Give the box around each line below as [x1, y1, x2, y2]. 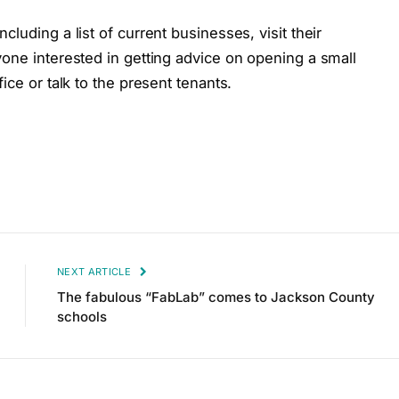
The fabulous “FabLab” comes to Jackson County [57, 289, 375, 306]
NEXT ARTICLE [57, 265, 134, 279]
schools [57, 308, 107, 326]
